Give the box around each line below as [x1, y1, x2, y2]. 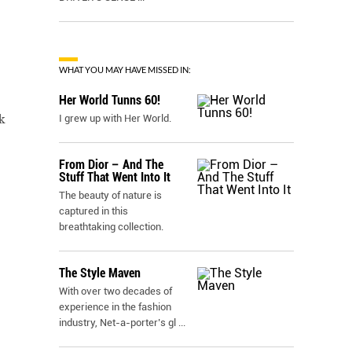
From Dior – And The [59, 157, 163, 172]
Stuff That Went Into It [59, 170, 170, 185]
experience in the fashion [59, 301, 171, 313]
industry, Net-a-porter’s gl [59, 317, 176, 328]
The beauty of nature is [59, 189, 162, 201]
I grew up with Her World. [59, 112, 171, 124]
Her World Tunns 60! [59, 93, 160, 108]
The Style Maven [59, 266, 141, 280]
